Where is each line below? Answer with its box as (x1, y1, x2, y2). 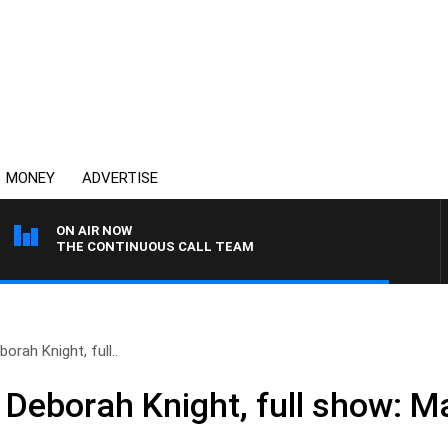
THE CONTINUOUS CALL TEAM (56, 239, 254, 254)
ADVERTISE (82, 169, 158, 187)
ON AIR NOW (56, 223, 132, 238)
